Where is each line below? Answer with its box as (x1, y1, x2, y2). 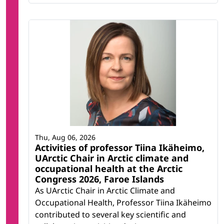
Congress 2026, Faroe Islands (35, 173, 164, 185)
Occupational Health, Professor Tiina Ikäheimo (35, 197, 211, 208)
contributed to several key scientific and (35, 209, 186, 220)
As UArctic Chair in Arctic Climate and (35, 185, 175, 196)
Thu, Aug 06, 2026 (35, 132, 95, 142)
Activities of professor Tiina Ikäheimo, (35, 141, 204, 154)
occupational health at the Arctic (35, 162, 182, 175)
